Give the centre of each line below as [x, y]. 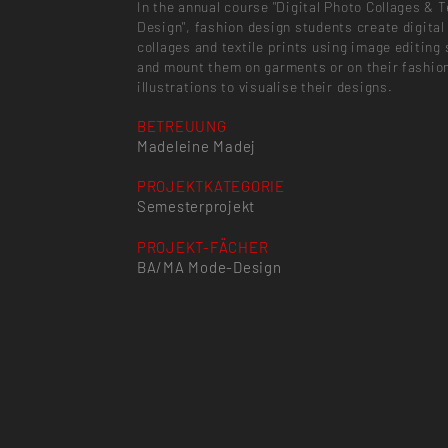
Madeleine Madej [196, 145]
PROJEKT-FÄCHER [202, 246]
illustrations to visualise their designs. [264, 87]
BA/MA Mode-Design [209, 266]
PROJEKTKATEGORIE [210, 186]
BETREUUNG [181, 125]
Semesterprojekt [196, 206]
